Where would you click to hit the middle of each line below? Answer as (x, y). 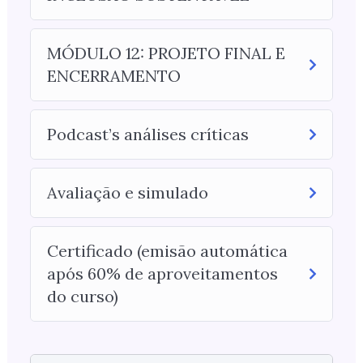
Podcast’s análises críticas (147, 134)
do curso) (82, 296)
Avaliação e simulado (127, 192)
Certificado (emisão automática (167, 251)
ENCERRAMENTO (113, 76)
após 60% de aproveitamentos (162, 273)
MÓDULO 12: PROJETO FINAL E (166, 53)
